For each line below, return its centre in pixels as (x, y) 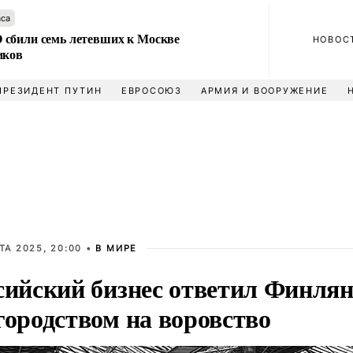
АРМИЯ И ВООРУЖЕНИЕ (264, 91)
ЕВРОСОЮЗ (151, 91)
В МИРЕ (117, 248)
